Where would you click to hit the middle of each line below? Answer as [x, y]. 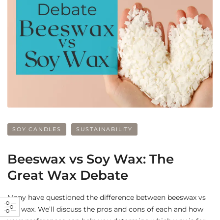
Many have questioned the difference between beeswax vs [107, 197]
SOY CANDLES [37, 129]
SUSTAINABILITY [104, 129]
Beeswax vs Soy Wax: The [91, 159]
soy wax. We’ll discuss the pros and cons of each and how [105, 209]
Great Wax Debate [68, 175]
